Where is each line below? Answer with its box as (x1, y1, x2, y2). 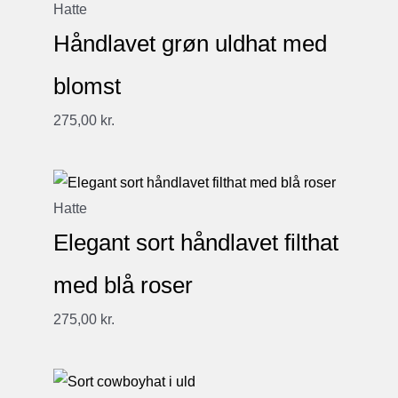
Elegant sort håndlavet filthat (53, 229, 338, 257)
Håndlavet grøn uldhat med (53, 29, 327, 57)
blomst (53, 72, 121, 99)
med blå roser (53, 272, 193, 299)
